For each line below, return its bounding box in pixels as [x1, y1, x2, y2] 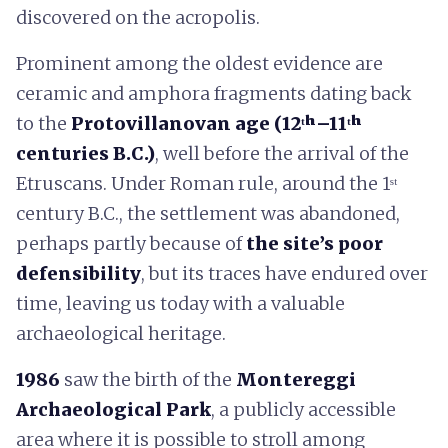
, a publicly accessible [211, 398, 396, 421]
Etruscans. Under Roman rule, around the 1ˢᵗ [16, 172, 397, 195]
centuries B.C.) [16, 142, 155, 165]
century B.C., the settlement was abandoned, [16, 202, 400, 225]
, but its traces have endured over [141, 262, 428, 285]
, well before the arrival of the [155, 142, 409, 165]
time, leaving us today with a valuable [16, 292, 345, 315]
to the [16, 112, 71, 135]
